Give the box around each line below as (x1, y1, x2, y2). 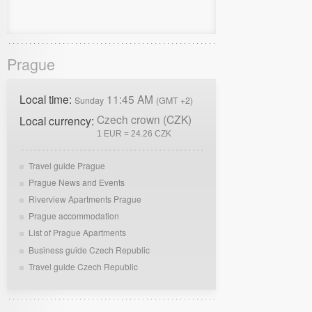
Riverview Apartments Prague (29, 193, 142, 205)
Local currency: (19, 112, 97, 128)
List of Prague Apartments (29, 226, 127, 239)
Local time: (19, 91, 75, 107)
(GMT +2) (156, 93, 193, 107)
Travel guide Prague (29, 159, 106, 171)
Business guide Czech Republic (29, 243, 150, 256)
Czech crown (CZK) (97, 111, 192, 127)
